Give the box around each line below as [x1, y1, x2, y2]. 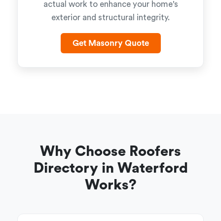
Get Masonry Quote [72, 39, 149, 47]
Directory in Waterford [33, 161, 188, 176]
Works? [84, 178, 137, 192]
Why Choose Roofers [40, 145, 181, 159]
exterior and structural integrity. [51, 13, 170, 22]
